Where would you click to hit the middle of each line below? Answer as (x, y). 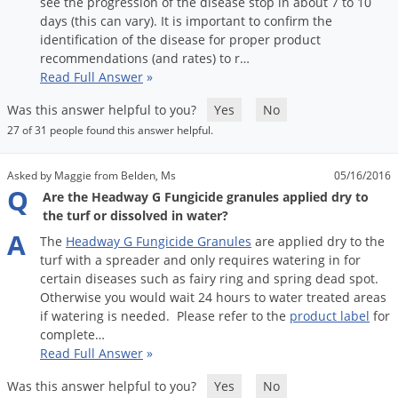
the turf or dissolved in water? (135, 216)
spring (293, 279)
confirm (287, 21)
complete (68, 335)
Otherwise (71, 298)
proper (250, 40)
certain (61, 279)
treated (328, 298)
